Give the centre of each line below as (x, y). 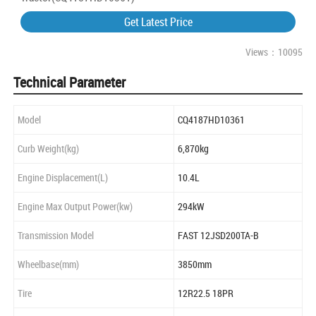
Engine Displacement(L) (63, 178)
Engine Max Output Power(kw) (75, 207)
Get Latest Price (158, 22)
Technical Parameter (69, 83)
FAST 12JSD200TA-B (218, 236)
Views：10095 (274, 52)
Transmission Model (56, 236)
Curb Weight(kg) (48, 149)
